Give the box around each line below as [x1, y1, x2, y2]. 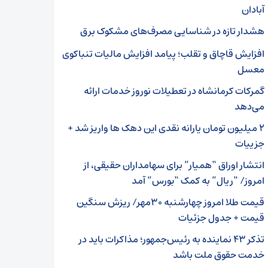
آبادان [242, 1, 264, 18]
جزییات [235, 135, 264, 152]
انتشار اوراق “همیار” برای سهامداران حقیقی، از [84, 157, 264, 173]
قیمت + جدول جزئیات [178, 209, 264, 226]
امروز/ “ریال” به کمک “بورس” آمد [132, 172, 264, 189]
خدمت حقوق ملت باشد [173, 246, 264, 263]
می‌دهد [234, 98, 264, 115]
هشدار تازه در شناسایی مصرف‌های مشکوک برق [80, 23, 264, 39]
